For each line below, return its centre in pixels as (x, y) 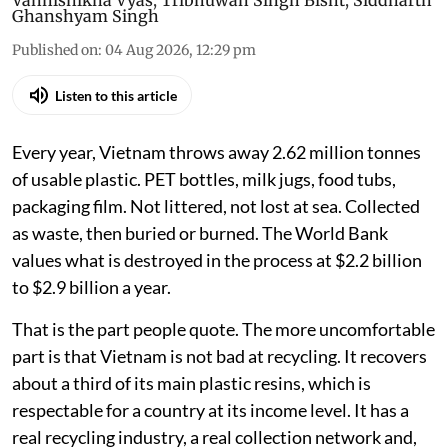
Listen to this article (116, 95)
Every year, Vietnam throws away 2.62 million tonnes (216, 152)
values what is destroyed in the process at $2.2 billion (217, 260)
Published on (55, 50)
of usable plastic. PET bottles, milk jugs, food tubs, (204, 179)
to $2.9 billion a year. (91, 287)
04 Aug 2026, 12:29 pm (180, 50)
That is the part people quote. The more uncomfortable (223, 329)
